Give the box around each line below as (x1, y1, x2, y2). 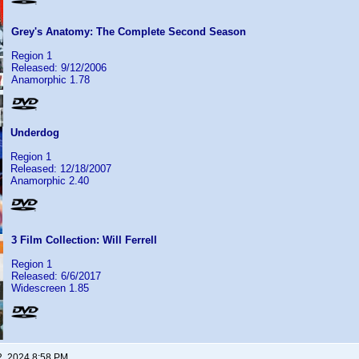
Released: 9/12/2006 (11, 62, 107, 74)
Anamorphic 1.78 (11, 74, 90, 86)
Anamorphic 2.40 (10, 175, 89, 187)
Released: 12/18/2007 (10, 163, 111, 175)
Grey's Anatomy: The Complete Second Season (11, 26, 246, 38)
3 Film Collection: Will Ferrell (11, 234, 157, 246)
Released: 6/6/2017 (11, 270, 101, 282)
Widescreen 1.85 (11, 282, 89, 294)
